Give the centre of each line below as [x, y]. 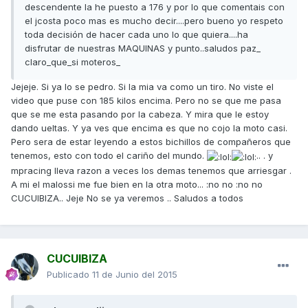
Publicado [69, 275]
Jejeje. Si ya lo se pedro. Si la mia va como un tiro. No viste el [142, 87]
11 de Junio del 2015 [135, 275]
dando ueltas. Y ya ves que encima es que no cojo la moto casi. [149, 128]
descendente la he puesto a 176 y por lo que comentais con [155, 7]
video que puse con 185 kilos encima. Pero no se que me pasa [146, 101]
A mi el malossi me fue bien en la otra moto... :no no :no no [137, 184]
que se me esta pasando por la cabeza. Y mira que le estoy [140, 114]
